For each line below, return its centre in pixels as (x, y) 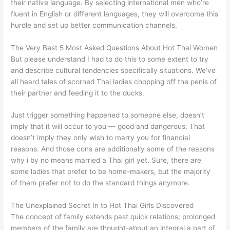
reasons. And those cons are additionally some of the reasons (113, 149)
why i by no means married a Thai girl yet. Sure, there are (106, 160)
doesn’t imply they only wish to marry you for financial (101, 138)
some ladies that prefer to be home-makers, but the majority (111, 172)
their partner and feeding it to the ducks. (78, 93)
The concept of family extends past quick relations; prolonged (113, 217)
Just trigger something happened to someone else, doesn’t (108, 115)
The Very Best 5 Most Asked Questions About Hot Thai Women (114, 47)
